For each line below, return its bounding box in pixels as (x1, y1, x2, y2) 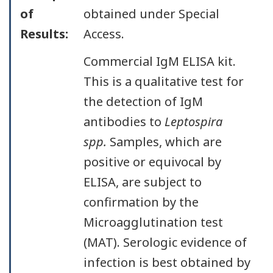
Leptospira (164, 113, 222, 130)
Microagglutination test (83, 213, 223, 230)
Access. (83, 26, 124, 42)
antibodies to (83, 113, 165, 130)
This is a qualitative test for (83, 73, 244, 90)
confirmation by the (83, 193, 199, 210)
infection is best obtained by (83, 253, 250, 271)
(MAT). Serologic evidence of (83, 233, 247, 250)
